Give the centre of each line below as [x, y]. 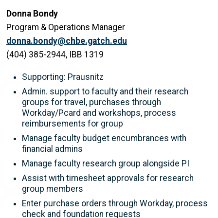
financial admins [52, 149]
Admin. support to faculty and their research [105, 92]
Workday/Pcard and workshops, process [99, 113]
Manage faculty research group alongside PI [106, 164]
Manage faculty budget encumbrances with [104, 138]
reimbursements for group [73, 124]
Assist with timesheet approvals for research [108, 178]
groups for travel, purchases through [91, 102]
